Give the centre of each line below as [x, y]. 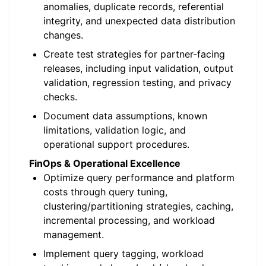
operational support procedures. [116, 144]
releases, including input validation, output [138, 68]
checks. [60, 97]
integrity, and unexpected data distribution [139, 21]
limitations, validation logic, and [115, 130]
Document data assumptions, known [125, 116]
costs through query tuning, [105, 192]
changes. [63, 35]
